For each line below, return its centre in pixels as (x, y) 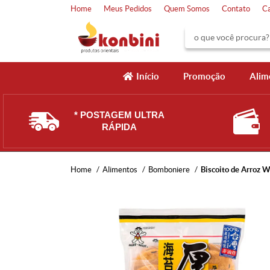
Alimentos (120, 170)
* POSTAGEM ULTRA (119, 115)
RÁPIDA (119, 127)
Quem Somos (187, 9)
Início (147, 76)
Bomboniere (169, 170)
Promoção (204, 76)
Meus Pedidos (128, 9)
